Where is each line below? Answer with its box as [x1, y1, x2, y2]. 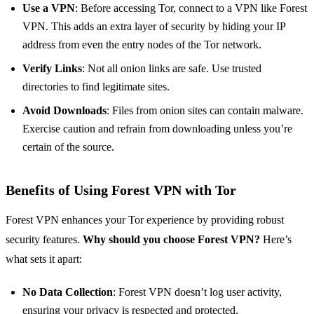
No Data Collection [22, 286, 113, 299]
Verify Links [22, 62, 82, 75]
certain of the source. [22, 141, 114, 153]
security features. [6, 233, 83, 246]
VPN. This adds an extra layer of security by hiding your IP [22, 20, 285, 33]
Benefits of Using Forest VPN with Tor [6, 182, 236, 198]
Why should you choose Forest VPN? [83, 233, 260, 246]
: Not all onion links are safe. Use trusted [82, 62, 261, 75]
